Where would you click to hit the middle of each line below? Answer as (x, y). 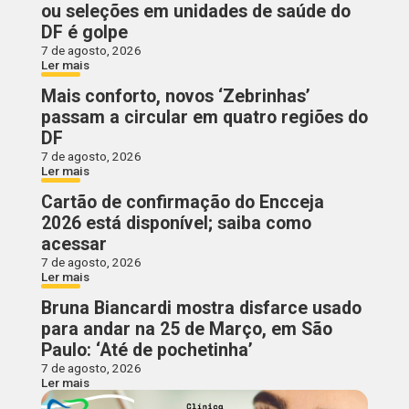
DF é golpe (84, 33)
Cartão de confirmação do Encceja (182, 203)
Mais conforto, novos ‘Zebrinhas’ (175, 97)
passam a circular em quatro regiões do (204, 118)
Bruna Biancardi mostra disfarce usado (201, 309)
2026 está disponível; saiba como (176, 224)
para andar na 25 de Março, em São (186, 330)
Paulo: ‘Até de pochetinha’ (147, 351)
